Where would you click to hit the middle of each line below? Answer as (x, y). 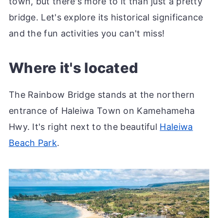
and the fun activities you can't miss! (87, 33)
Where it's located (73, 68)
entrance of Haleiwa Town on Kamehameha (102, 110)
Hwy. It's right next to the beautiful (84, 127)
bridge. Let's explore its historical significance (106, 17)
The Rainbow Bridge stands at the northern (102, 94)
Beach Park (33, 143)
